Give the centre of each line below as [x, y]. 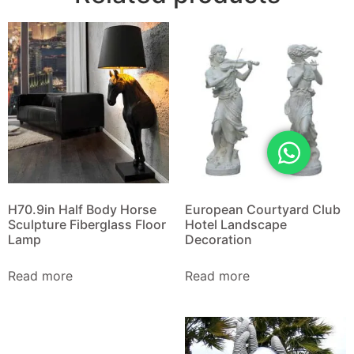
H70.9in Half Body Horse [82, 209]
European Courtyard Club [263, 209]
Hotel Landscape [236, 224]
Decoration [218, 239]
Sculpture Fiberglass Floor [87, 224]
